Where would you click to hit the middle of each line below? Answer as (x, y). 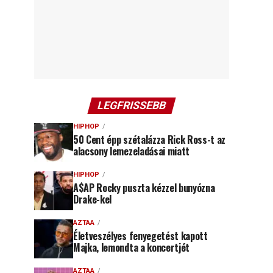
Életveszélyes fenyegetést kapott (140, 236)
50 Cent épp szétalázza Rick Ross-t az (150, 140)
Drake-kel (93, 199)
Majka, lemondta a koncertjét (132, 247)
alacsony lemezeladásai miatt (132, 151)
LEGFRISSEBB (132, 105)
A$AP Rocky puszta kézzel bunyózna (144, 188)
